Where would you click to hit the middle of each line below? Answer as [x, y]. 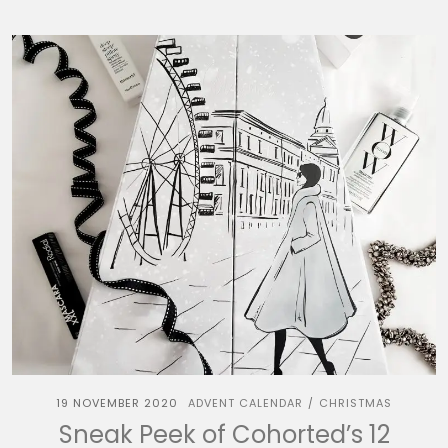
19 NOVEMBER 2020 [117, 403]
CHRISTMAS [355, 403]
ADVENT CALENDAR [245, 403]
